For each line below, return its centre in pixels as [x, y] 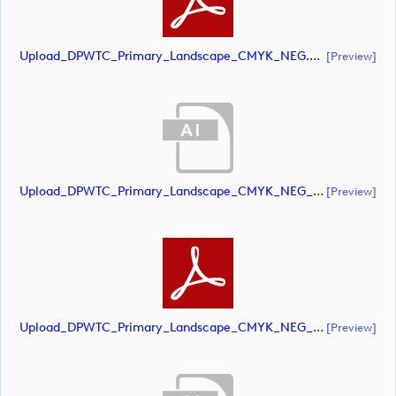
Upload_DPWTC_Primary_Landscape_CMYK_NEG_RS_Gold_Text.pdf [319, 327]
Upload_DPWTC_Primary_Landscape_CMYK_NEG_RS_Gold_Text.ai [319, 192]
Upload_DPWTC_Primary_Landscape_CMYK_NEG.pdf [315, 56]
